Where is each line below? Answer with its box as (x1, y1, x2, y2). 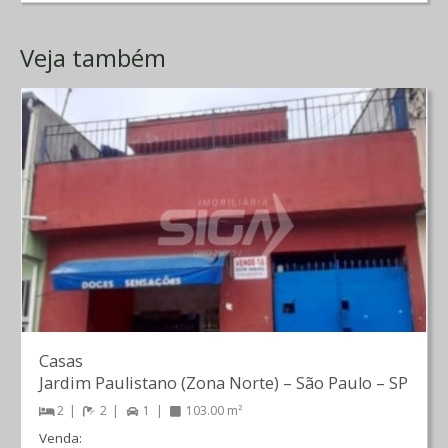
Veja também (20, 41, 166, 75)
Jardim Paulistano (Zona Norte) (38, 371, 283, 394)
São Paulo (295, 371, 376, 394)
